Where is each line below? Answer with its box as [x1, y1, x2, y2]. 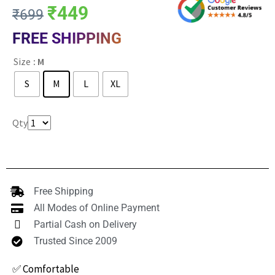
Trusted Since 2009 [33, 235, 117, 247]
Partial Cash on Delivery [33, 219, 137, 231]
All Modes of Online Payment [33, 202, 160, 214]
